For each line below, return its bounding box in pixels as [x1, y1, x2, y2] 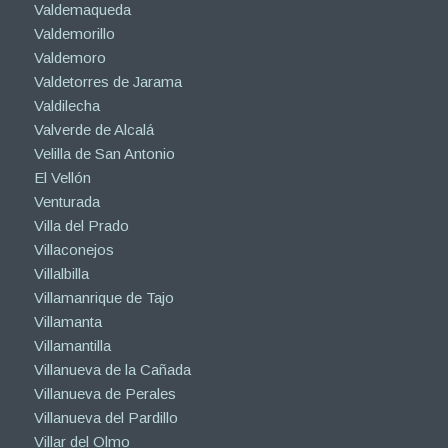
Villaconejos [33, 240, 114, 258]
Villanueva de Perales [33, 384, 176, 402]
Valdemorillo [33, 24, 115, 42]
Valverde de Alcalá [33, 120, 154, 138]
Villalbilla [33, 264, 89, 282]
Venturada [33, 192, 100, 210]
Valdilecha [33, 96, 100, 114]
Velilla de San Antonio [33, 144, 175, 162]
